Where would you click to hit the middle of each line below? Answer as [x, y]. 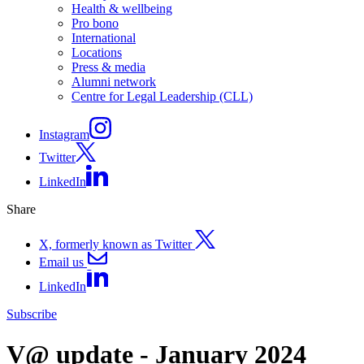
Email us [61, 262]
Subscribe [32, 314]
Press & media [108, 67]
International [104, 38]
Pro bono [95, 24]
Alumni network [114, 82]
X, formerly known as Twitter [117, 244]
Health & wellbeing [122, 9]
